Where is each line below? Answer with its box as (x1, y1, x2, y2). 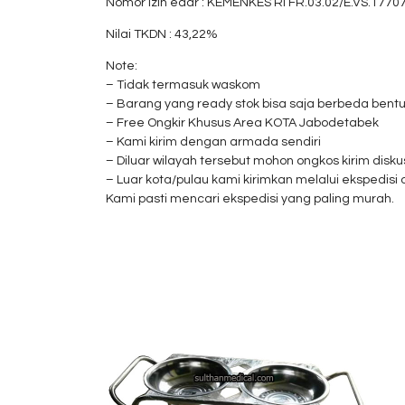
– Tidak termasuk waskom (106, 79, 260, 91)
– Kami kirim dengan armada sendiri (106, 136, 321, 148)
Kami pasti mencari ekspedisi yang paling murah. (106, 193, 394, 205)
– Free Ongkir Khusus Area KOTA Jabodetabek (106, 117, 379, 129)
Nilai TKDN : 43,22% (106, 28, 218, 41)
